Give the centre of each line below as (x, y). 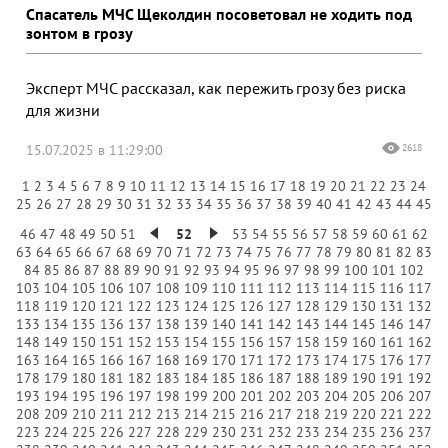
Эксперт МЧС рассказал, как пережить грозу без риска (216, 88)
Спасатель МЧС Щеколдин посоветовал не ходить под (219, 14)
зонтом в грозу (79, 33)
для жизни (63, 110)
